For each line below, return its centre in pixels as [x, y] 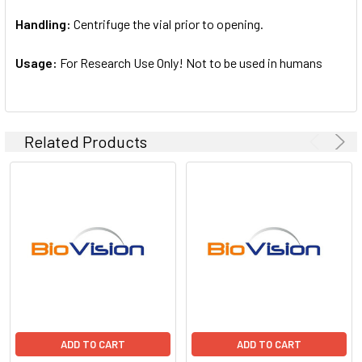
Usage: [38, 62]
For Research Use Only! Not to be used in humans [191, 62]
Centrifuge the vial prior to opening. [168, 23]
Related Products [86, 141]
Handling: [44, 23]
